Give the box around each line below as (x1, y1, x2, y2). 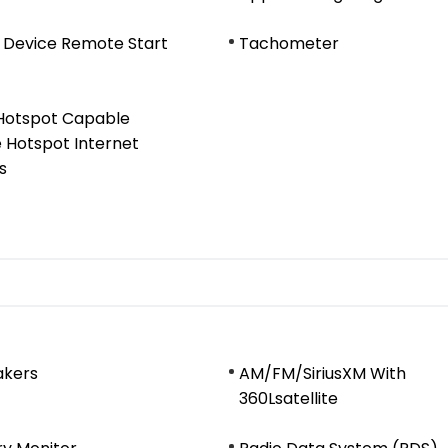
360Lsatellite (239, 387, 338, 410)
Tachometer (239, 32, 339, 55)
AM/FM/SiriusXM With (239, 362, 406, 385)
